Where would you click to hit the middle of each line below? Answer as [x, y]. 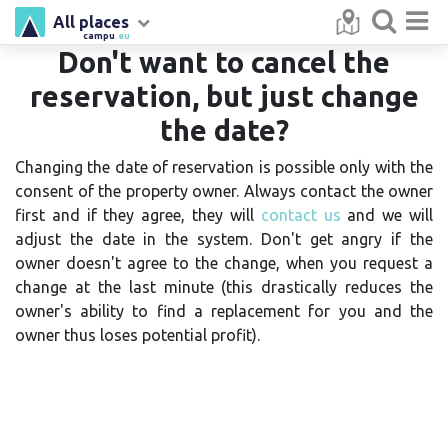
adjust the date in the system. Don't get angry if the [224, 239]
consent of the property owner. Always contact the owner [224, 191]
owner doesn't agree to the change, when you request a [224, 263]
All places [91, 22]
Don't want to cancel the [224, 62]
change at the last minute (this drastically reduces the [224, 287]
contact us [300, 215]
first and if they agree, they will [138, 215]
